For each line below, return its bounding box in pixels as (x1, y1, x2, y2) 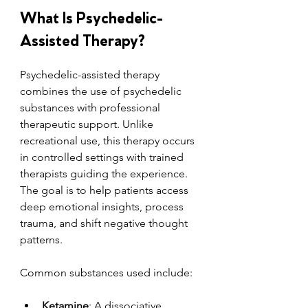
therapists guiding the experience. (20, 166, 190, 180)
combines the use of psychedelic (20, 84, 184, 98)
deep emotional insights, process (20, 199, 186, 213)
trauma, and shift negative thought (20, 216, 190, 230)
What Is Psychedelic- (20, 5, 163, 26)
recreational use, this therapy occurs (20, 133, 197, 147)
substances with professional (20, 100, 163, 114)
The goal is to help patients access (20, 183, 191, 197)
